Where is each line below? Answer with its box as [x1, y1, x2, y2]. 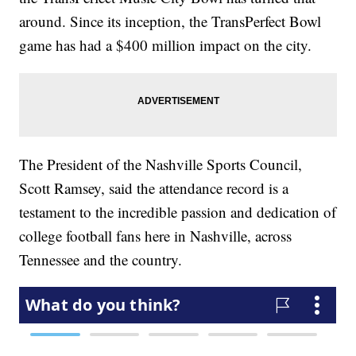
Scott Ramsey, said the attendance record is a [19, 177, 289, 198]
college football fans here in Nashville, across [19, 225, 292, 246]
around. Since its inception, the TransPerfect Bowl [19, 10, 322, 31]
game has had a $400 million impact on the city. [19, 34, 312, 55]
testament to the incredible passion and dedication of [19, 201, 337, 222]
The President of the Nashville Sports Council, [19, 153, 303, 174]
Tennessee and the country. [19, 249, 183, 269]
